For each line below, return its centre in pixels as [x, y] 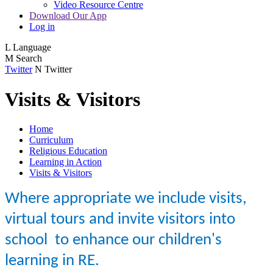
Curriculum [51, 140]
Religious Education [68, 151]
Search [29, 58]
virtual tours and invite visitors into [120, 220]
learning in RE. [52, 261]
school [30, 241]
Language [32, 48]
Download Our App [68, 16]
